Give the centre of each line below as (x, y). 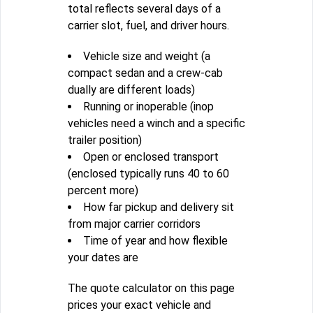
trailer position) (105, 140)
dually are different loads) (131, 90)
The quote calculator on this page (151, 289)
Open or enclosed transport (151, 157)
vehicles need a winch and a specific (156, 124)
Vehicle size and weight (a (147, 57)
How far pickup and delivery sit (159, 208)
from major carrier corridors (134, 224)
